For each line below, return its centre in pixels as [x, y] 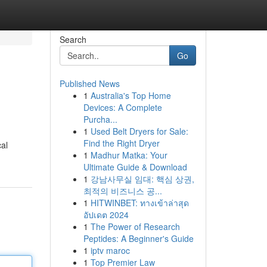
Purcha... [100, 119]
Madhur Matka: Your [129, 155]
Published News [89, 83]
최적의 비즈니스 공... [122, 191]
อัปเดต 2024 [106, 215]
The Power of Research [135, 226]
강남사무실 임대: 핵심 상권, [142, 179]
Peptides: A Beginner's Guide [138, 238]
